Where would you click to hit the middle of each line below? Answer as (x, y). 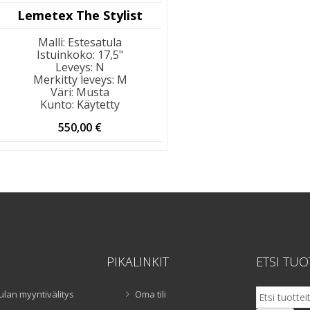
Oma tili (150, 294)
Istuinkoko (65, 54)
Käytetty (99, 104)
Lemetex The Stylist (80, 15)
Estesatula (95, 42)
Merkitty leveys (72, 79)
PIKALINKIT (137, 261)
